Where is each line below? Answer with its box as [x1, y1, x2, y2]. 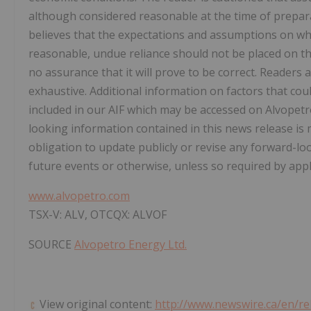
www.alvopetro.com [28, 187, 130, 203]
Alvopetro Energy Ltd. [74, 236, 187, 252]
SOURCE [28, 236, 74, 252]
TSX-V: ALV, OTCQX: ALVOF [28, 206, 167, 222]
